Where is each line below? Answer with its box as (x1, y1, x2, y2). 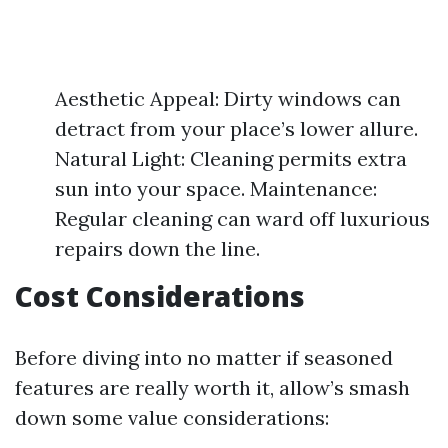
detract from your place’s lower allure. (55, 116, 418, 141)
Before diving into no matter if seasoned (15, 345, 393, 370)
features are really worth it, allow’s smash (15, 375, 410, 400)
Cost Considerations (15, 277, 305, 315)
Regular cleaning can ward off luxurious (55, 206, 430, 231)
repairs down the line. (55, 236, 260, 261)
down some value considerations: (15, 405, 329, 430)
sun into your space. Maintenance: (55, 176, 377, 201)
